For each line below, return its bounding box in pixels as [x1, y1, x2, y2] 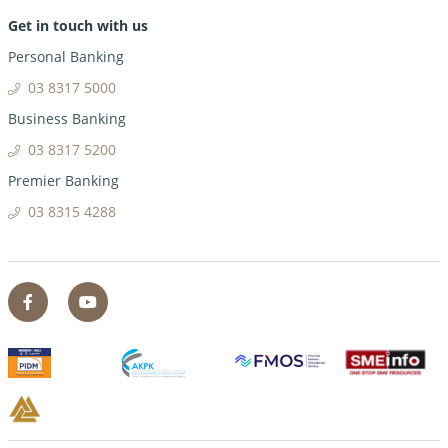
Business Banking [8, 109, 126, 129]
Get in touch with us [8, 16, 148, 36]
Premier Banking [8, 171, 119, 191]
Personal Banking [8, 47, 124, 67]
